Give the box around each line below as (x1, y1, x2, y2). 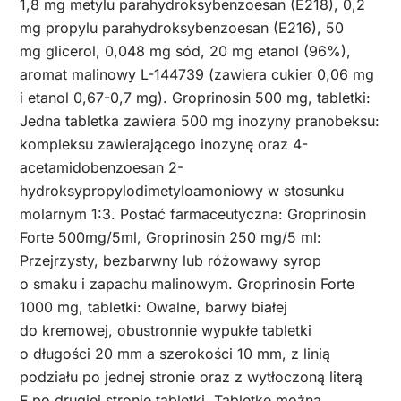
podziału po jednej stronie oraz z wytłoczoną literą (20, 367, 363, 386)
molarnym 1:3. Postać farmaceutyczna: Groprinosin (20, 204, 366, 223)
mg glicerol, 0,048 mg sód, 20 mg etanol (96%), (20, 41, 351, 60)
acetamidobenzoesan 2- (20, 158, 183, 176)
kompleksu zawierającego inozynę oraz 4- (20, 134, 308, 153)
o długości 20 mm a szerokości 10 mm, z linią (20, 344, 330, 363)
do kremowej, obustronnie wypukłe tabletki (20, 320, 311, 339)
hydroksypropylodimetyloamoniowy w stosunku (20, 181, 344, 200)
